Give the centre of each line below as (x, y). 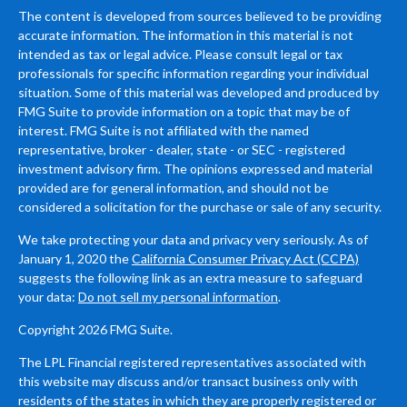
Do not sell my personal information (178, 296)
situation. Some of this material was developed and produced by (199, 92)
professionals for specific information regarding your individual (194, 73)
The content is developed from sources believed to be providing (200, 15)
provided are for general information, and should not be (174, 187)
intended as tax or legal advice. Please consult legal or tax (180, 54)
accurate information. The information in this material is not (186, 35)
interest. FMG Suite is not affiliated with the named (164, 130)
